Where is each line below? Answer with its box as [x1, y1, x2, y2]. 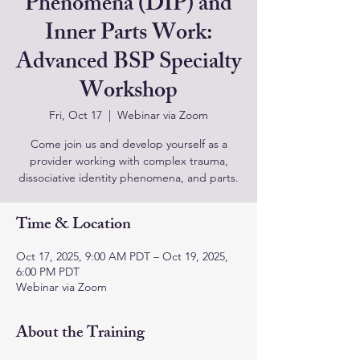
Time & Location [16, 211, 131, 239]
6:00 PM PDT [16, 264, 80, 279]
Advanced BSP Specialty [16, 44, 241, 84]
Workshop [80, 73, 178, 112]
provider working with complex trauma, [29, 153, 228, 168]
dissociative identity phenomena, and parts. [18, 170, 239, 185]
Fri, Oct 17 [49, 108, 102, 122]
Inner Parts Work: [44, 15, 213, 55]
